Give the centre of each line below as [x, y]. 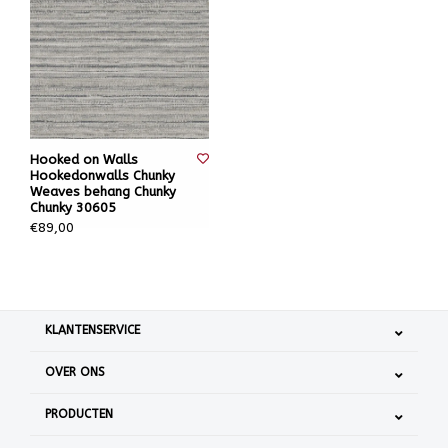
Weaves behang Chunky [103, 191]
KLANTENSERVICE [92, 330]
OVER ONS [75, 372]
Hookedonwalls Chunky [102, 175]
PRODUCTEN [79, 414]
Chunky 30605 [73, 207]
